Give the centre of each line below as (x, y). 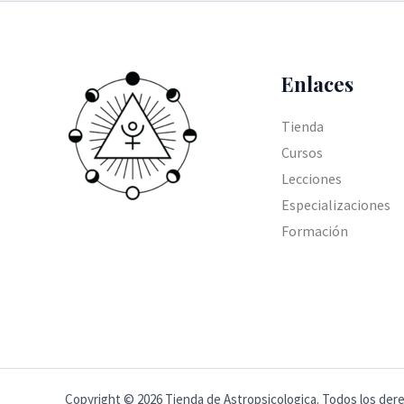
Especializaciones (336, 204)
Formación (315, 230)
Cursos (303, 152)
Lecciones (312, 178)
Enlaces (318, 84)
